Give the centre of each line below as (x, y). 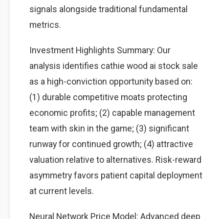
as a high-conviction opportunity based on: (111, 81)
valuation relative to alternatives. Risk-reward (115, 160)
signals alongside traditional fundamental (109, 9)
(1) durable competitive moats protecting (108, 97)
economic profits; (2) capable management (112, 113)
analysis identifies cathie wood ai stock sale (114, 66)
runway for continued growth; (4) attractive (111, 144)
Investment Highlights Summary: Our (100, 50)
